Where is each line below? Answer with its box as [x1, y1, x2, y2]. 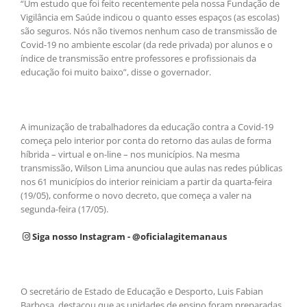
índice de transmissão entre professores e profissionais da [21, 52, 256, 65]
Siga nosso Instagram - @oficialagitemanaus [30, 230, 227, 243]
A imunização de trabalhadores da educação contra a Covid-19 [21, 121, 273, 134]
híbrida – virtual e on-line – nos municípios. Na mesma [21, 148, 240, 161]
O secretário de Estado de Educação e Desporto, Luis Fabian [21, 285, 263, 298]
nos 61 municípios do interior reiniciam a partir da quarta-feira [21, 175, 272, 188]
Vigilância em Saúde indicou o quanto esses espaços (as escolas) [21, 11, 280, 24]
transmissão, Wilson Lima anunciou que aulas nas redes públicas [21, 162, 282, 175]
